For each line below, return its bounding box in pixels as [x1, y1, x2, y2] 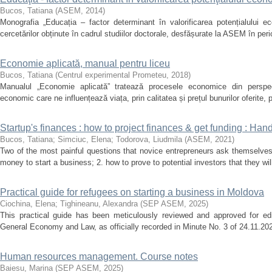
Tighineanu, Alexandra [60, 199, 138, 208]
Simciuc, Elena [58, 135, 111, 144]
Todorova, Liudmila [116, 135, 182, 144]
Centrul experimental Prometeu [58, 70, 166, 80]
